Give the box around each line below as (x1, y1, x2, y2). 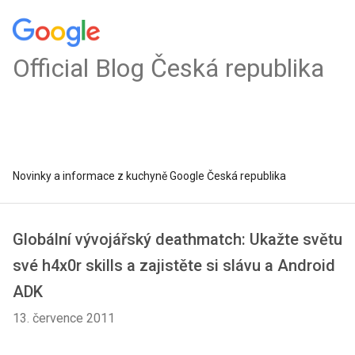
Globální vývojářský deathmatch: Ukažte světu (13, 230, 342, 249)
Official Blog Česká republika (13, 53, 324, 83)
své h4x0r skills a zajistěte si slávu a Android (13, 256, 335, 275)
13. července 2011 (13, 311, 115, 326)
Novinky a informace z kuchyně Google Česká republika (13, 170, 286, 182)
